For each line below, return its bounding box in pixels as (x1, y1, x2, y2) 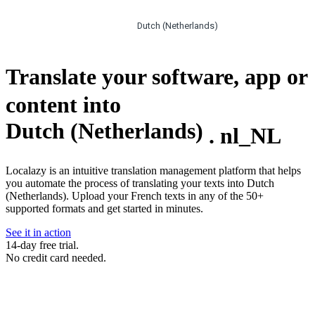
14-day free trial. (6, 239, 79, 252)
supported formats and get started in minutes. (6, 202, 203, 215)
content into (6, 91, 121, 117)
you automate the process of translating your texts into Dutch (6, 177, 274, 190)
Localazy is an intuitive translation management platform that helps (6, 165, 301, 177)
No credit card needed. (6, 252, 106, 264)
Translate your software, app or (6, 63, 307, 89)
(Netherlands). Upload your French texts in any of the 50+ (6, 190, 264, 202)
